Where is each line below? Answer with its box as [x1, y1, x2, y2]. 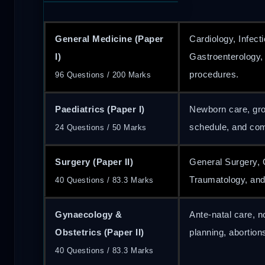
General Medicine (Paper [55, 33, 164, 44]
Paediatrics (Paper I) [55, 104, 145, 114]
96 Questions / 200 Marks [55, 70, 151, 79]
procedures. [189, 69, 239, 79]
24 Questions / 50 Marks [55, 122, 147, 132]
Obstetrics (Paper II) [55, 227, 144, 237]
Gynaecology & [55, 209, 122, 219]
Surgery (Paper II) [55, 156, 133, 167]
